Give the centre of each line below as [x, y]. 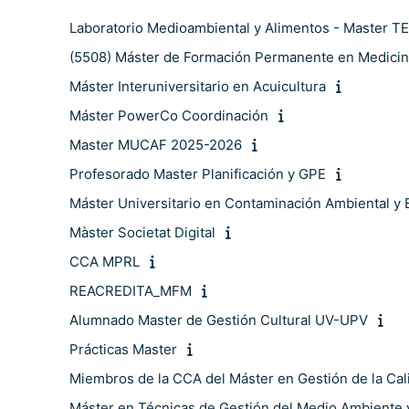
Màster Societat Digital [142, 232]
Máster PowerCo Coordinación [169, 115]
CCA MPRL [105, 262]
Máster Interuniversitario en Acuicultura [198, 86]
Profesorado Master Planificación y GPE [198, 174]
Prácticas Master [123, 349]
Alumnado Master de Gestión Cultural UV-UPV [219, 320]
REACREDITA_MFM [131, 291]
